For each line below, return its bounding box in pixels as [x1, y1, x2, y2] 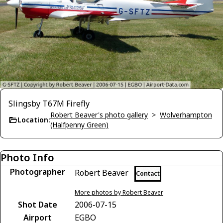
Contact [136, 169, 160, 178]
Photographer [9, 166, 65, 177]
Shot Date [17, 199, 57, 210]
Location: [17, 114, 50, 124]
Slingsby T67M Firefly [8, 98, 90, 109]
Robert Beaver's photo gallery [50, 110, 148, 119]
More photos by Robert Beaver [75, 188, 163, 197]
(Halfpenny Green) [50, 119, 109, 129]
